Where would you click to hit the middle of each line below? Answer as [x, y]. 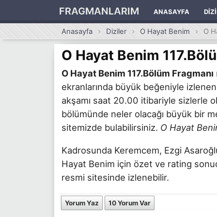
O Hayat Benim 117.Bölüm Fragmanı [138, 73]
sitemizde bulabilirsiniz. [111, 127]
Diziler [116, 31]
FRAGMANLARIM [99, 11]
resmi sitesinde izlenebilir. [115, 177]
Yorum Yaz [82, 203]
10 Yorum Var [130, 203]
